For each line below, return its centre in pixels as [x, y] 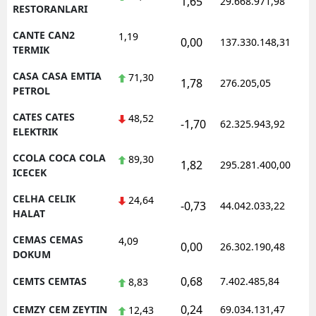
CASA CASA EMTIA [57, 75]
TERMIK [31, 49]
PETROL [31, 90]
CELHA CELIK [44, 198]
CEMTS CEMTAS [50, 281]
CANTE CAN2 [44, 35]
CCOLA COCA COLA [59, 157]
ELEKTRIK [35, 131]
